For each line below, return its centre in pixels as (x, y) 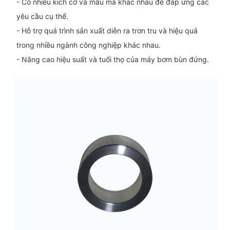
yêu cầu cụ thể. (42, 16)
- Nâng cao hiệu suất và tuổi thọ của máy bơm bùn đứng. (112, 60)
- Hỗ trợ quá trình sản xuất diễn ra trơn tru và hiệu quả (107, 31)
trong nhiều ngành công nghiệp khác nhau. (88, 45)
